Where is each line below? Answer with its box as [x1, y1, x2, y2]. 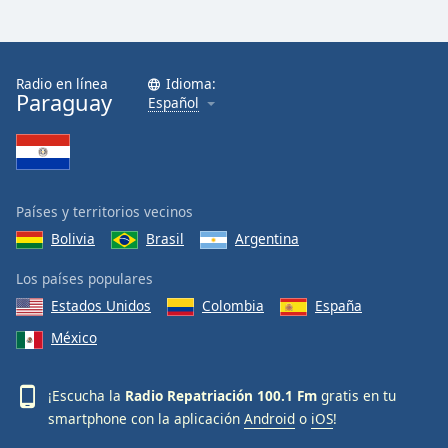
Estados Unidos [51, 295, 151, 315]
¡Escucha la [48, 385, 125, 405]
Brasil [146, 228, 184, 248]
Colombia [202, 295, 264, 315]
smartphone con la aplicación [48, 408, 244, 428]
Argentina [235, 228, 299, 248]
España [315, 295, 362, 315]
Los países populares [16, 268, 153, 288]
